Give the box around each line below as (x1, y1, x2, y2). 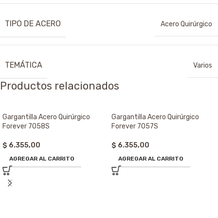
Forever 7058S (2, 122, 50, 131)
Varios (193, 61, 212, 70)
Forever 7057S (111, 122, 158, 131)
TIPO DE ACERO (5, 19, 61, 29)
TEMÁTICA (5, 60, 42, 70)
